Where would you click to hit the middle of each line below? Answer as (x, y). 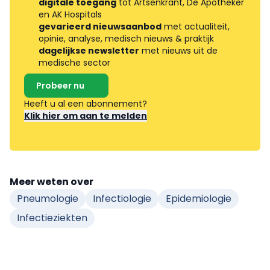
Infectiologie (122, 199)
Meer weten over (52, 182)
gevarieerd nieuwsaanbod (100, 27)
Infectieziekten (52, 218)
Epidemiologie (199, 199)
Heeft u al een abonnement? (87, 104)
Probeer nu (60, 86)
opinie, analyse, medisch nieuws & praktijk (126, 39)
